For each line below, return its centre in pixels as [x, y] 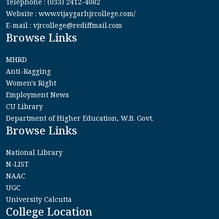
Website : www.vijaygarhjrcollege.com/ [71, 13]
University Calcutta [39, 199]
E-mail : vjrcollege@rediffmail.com [64, 25]
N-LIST [17, 164]
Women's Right [31, 83]
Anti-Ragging [28, 71]
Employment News [37, 94]
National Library [34, 152]
